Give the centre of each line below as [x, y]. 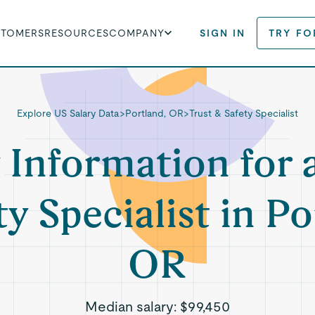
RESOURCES [77, 33]
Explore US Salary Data [68, 113]
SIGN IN [223, 33]
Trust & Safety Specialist [243, 113]
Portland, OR [154, 113]
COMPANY [137, 33]
